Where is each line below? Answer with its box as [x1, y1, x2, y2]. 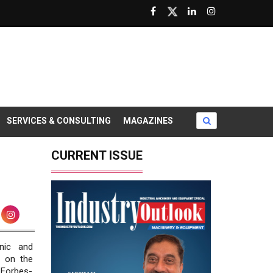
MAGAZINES [123, 116, 173, 126]
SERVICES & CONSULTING [7, 116, 111, 126]
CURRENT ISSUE [51, 148, 143, 163]
